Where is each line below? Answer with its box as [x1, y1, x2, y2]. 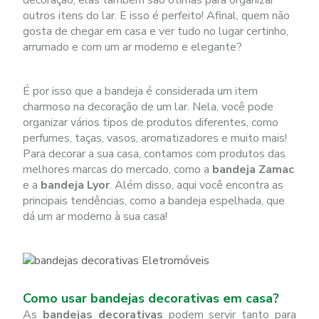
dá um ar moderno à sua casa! [23, 209, 168, 224]
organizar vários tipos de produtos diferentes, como [23, 115, 279, 130]
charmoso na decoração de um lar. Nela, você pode [23, 99, 274, 115]
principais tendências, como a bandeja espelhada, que [23, 193, 286, 209]
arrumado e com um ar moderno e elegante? [23, 39, 243, 55]
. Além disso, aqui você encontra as [110, 177, 284, 193]
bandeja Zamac [212, 162, 295, 177]
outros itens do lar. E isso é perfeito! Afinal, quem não [23, 8, 291, 23]
